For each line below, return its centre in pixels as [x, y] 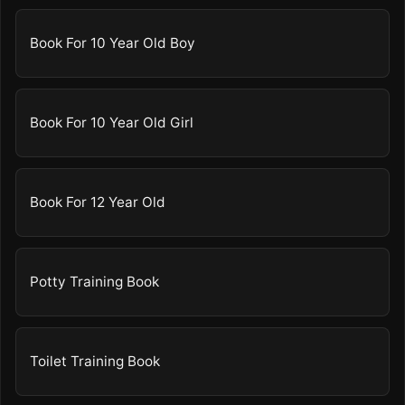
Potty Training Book [95, 282]
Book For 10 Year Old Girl [112, 123]
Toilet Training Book [95, 362]
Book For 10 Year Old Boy [113, 43]
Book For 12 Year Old [98, 202]
